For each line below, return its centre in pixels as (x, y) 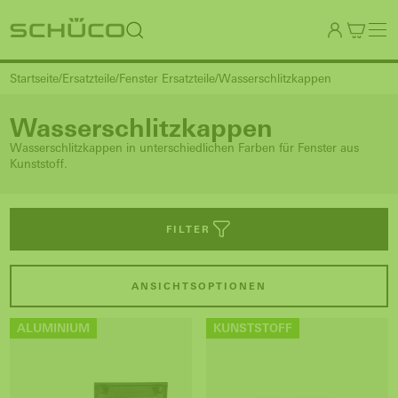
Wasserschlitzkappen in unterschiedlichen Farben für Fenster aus (184, 148)
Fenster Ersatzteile (167, 79)
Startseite (34, 79)
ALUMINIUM (53, 328)
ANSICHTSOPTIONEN (199, 286)
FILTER (188, 229)
